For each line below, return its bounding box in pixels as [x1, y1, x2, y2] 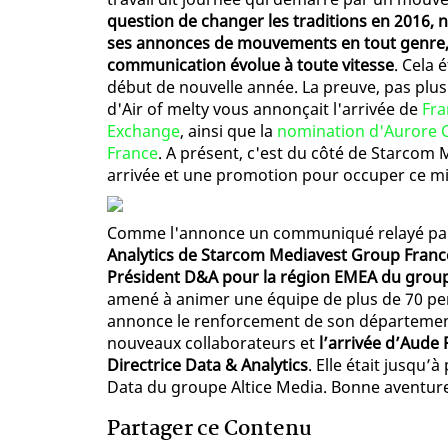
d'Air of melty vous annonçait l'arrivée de [107, 98, 422, 121]
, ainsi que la [180, 120, 277, 143]
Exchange [107, 120, 180, 143]
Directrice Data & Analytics [107, 354, 308, 377]
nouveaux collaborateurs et [107, 332, 319, 355]
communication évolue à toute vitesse [107, 54, 394, 77]
